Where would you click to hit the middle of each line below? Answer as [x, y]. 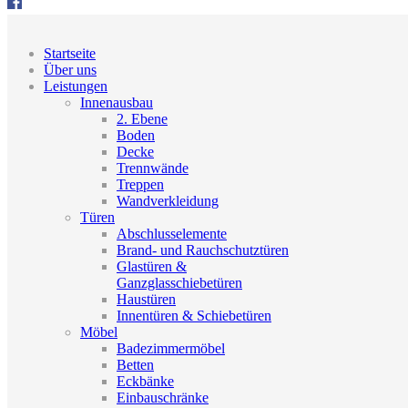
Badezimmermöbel [171, 348]
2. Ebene [142, 119]
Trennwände [153, 168]
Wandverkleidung [168, 201]
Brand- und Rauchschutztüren [203, 250]
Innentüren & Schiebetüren [194, 316]
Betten [135, 365]
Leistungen [76, 86]
